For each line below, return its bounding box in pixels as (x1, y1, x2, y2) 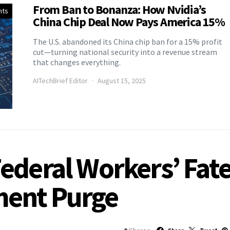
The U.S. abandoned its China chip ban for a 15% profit (33, 36, 222, 47)
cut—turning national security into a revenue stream (33, 46, 217, 57)
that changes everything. (33, 56, 121, 67)
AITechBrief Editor (33, 75, 88, 85)
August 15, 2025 (98, 75, 146, 85)
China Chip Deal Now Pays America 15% (33, 13, 225, 30)
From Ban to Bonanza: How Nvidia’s (33, 1, 206, 17)
